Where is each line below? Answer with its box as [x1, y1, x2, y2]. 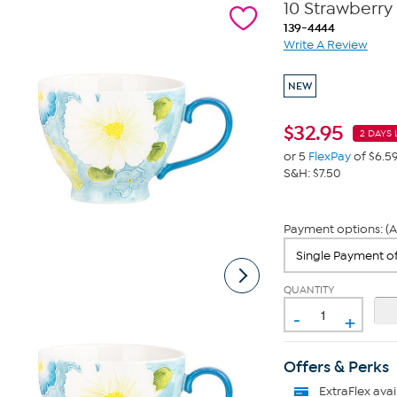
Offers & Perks [283, 357, 389, 377]
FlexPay [307, 149, 351, 164]
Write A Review [283, 37, 368, 52]
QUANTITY [283, 284, 335, 296]
